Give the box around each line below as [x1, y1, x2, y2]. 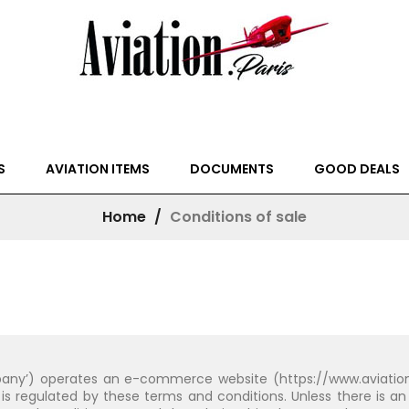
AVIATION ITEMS [46, 160, 150, 178]
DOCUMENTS [190, 160, 274, 178]
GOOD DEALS [314, 160, 400, 178]
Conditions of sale [170, 206, 307, 227]
